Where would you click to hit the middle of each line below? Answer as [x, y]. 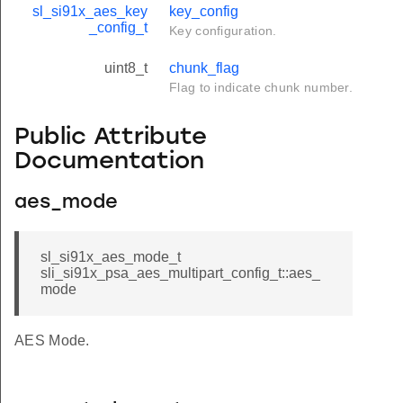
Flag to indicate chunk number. [261, 88]
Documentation [109, 162]
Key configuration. [223, 31]
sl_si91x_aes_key [90, 12]
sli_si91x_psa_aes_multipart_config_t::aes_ [180, 273]
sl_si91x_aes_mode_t [111, 257]
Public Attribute [111, 138]
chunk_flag [204, 68]
